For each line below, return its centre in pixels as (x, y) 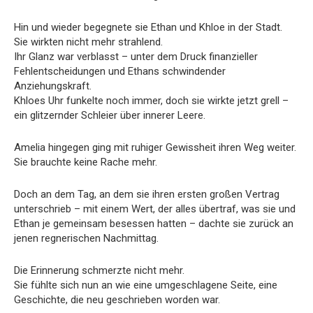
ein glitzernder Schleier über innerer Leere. (110, 115)
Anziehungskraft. (53, 86)
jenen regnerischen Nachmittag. (86, 238)
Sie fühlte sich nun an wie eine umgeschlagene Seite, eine (146, 285)
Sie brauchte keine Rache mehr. (86, 162)
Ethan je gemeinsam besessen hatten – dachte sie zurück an (154, 223)
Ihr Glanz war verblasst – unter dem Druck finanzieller (136, 56)
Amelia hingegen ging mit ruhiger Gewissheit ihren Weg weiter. (155, 147)
